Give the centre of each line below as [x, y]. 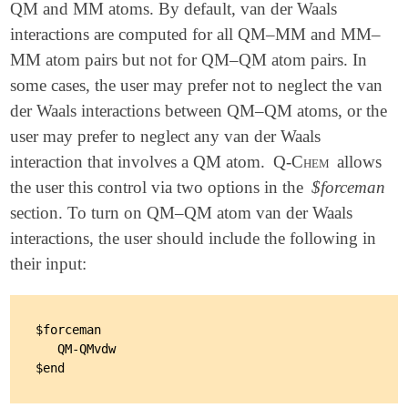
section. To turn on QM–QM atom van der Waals [182, 213]
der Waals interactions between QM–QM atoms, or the [199, 111]
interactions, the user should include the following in [194, 239]
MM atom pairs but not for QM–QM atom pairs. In [189, 60]
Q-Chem [301, 162]
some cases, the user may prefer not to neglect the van [197, 86]
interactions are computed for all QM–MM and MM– [196, 35]
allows [357, 162]
